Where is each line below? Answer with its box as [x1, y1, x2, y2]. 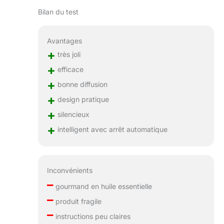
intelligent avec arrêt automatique [55, 124, 167, 133]
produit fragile [53, 197, 101, 206]
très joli [55, 49, 80, 58]
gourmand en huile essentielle [53, 182, 152, 191]
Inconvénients [46, 166, 92, 175]
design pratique [55, 94, 109, 103]
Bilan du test [38, 7, 78, 16]
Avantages [46, 36, 82, 45]
